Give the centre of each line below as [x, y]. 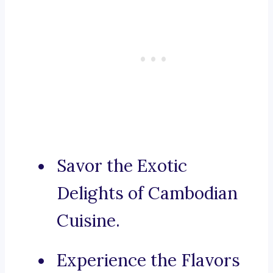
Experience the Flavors [148, 261]
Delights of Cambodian [147, 193]
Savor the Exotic [122, 166]
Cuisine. [88, 221]
